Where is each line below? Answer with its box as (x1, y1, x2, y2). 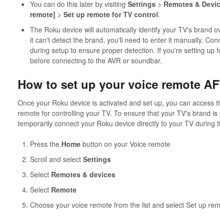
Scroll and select (29, 154, 83, 164)
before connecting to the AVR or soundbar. (29, 55, 162, 65)
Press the (29, 138, 61, 149)
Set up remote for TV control (63, 9, 158, 19)
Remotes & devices (51, 169, 115, 179)
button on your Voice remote (80, 138, 170, 149)
